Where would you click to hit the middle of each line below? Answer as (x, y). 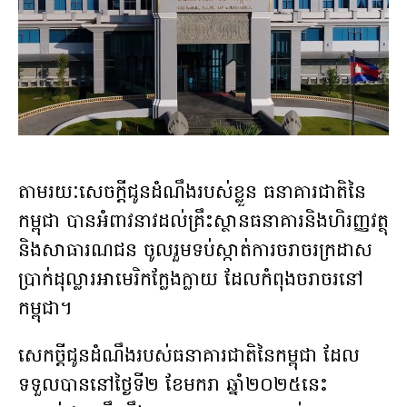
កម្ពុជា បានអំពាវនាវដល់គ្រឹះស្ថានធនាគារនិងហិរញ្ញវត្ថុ (203, 223)
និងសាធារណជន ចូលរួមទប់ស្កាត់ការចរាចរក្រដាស (195, 252)
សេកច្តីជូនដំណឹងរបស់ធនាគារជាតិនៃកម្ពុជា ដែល (189, 357)
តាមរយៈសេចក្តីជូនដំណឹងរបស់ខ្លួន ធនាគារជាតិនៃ (192, 194)
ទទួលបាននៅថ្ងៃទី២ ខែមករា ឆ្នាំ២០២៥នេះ (173, 387)
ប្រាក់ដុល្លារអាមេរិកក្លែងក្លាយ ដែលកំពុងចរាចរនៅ (191, 281)
